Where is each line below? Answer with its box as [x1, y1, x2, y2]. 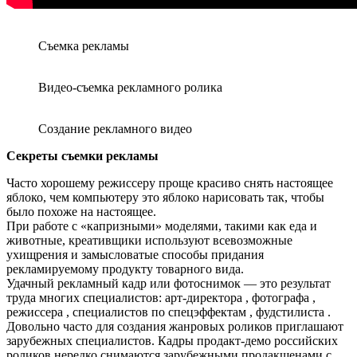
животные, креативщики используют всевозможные [6, 233, 292, 248]
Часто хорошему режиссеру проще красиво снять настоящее [6, 176, 333, 190]
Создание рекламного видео [38, 122, 192, 136]
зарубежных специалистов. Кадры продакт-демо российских [6, 334, 338, 348]
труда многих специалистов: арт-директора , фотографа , [6, 291, 316, 305]
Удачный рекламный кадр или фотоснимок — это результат [6, 277, 331, 291]
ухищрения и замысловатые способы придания [6, 248, 264, 262]
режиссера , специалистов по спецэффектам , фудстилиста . [6, 305, 331, 320]
